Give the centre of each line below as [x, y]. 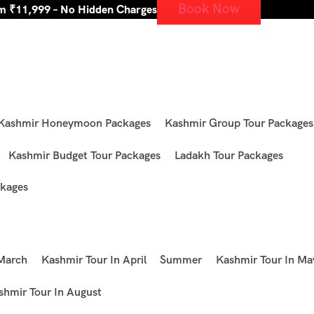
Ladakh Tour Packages [228, 155]
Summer [181, 260]
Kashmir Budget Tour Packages [84, 155]
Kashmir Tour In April [94, 260]
